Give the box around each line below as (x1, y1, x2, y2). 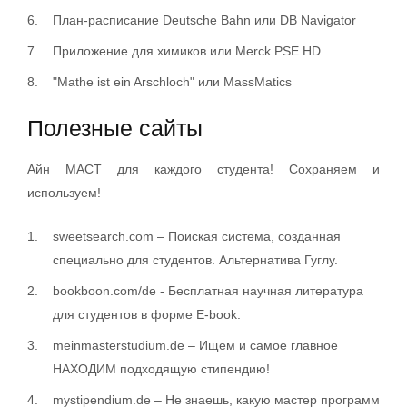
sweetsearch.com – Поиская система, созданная (53, 228, 341, 243)
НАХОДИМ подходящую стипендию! (53, 361, 270, 376)
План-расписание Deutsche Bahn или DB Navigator (53, 12, 356, 27)
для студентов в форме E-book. (53, 306, 241, 322)
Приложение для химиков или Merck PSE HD (53, 43, 321, 58)
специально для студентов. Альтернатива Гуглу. (53, 252, 338, 267)
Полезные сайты (27, 114, 203, 141)
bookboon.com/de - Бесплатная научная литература (53, 283, 363, 298)
